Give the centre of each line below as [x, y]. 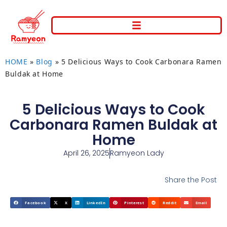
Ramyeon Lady [137, 153]
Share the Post [191, 180]
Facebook [36, 202]
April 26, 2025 [86, 153]
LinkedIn [96, 202]
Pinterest [134, 202]
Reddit [169, 202]
